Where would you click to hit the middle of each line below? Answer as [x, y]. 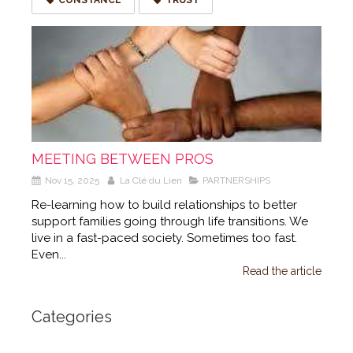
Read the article [282, 271]
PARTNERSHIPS [236, 180]
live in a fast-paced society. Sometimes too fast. [164, 238]
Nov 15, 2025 [72, 180]
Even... [49, 254]
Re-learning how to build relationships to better [164, 204]
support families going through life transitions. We [170, 221]
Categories [72, 316]
